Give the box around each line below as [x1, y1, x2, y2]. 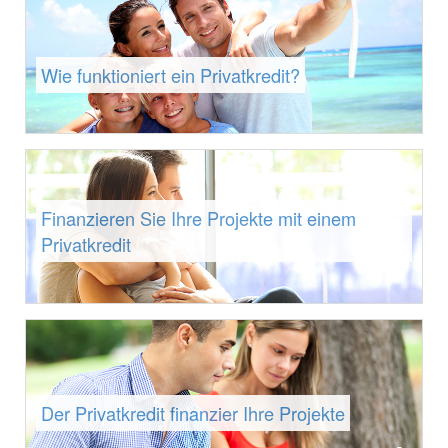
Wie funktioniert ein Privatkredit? [41, 62, 300, 89]
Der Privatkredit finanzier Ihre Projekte [41, 400, 345, 427]
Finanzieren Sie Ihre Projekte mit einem [41, 205, 356, 232]
